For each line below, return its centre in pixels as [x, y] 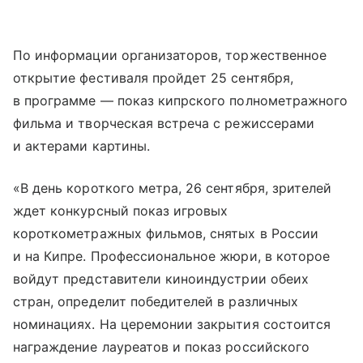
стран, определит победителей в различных [156, 302]
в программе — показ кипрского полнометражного [181, 101]
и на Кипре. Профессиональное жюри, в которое [172, 256]
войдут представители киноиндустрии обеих [161, 279]
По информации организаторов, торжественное [170, 56]
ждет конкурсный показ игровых [121, 211]
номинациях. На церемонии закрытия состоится [172, 325]
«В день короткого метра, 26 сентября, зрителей [173, 188]
